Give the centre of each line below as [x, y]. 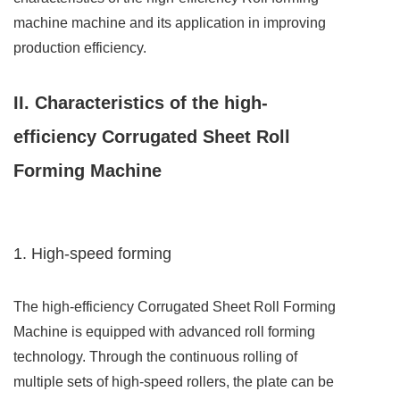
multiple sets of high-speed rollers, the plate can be [174, 382]
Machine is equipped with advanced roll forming [164, 332]
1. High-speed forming [92, 254]
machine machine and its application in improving [170, 23]
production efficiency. [80, 48]
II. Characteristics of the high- [141, 103]
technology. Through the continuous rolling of [155, 357]
